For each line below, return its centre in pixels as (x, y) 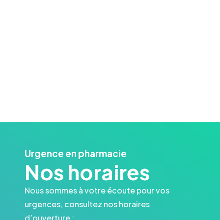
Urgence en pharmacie (76, 153)
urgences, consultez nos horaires (87, 204)
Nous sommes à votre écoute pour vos (97, 190)
